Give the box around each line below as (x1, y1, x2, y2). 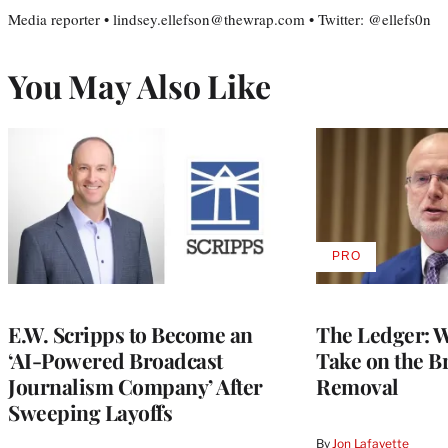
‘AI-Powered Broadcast (8, 345, 223, 374)
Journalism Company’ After (8, 371, 263, 400)
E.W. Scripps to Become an (8, 319, 253, 348)
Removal (316, 371, 399, 400)
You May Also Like (8, 63, 271, 107)
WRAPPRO (344, 285, 414, 300)
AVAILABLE (344, 255, 417, 270)
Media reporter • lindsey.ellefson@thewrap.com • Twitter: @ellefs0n (8, 8, 431, 29)
